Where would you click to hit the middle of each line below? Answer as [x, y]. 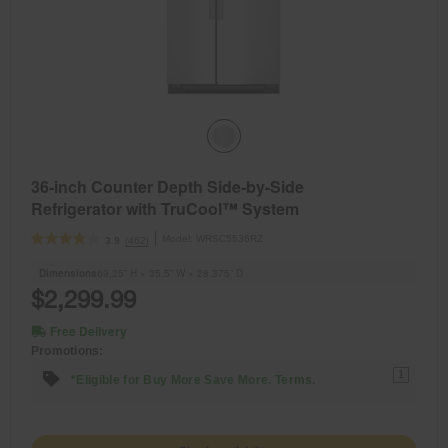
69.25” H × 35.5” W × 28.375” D [170, 272]
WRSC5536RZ [229, 238]
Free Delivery [88, 330]
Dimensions [68, 272]
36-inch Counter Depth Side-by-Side [167, 186]
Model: [179, 238]
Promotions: [67, 350]
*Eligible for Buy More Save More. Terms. [193, 380]
